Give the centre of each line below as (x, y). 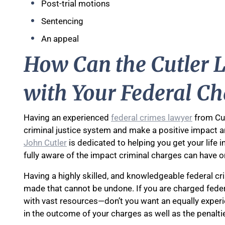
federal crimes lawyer (152, 118)
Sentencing (62, 21)
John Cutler (45, 143)
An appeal (60, 39)
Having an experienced (67, 118)
